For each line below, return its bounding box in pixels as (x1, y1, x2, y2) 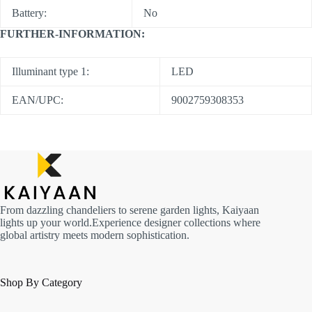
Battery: (12, 7, 47, 19)
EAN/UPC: (12, 94, 63, 107)
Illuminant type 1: (12, 65, 89, 78)
